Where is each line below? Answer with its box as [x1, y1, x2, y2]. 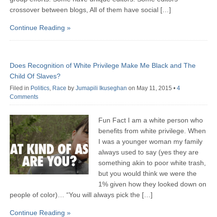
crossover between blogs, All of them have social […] [10, 6, 171, 14]
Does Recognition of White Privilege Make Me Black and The [10, 62, 196, 70]
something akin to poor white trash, [98, 159, 206, 167]
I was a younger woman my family [98, 138, 203, 146]
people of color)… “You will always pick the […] [10, 191, 153, 199]
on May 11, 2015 [128, 85, 173, 92]
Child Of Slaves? [10, 72, 61, 80]
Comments [10, 93, 38, 101]
